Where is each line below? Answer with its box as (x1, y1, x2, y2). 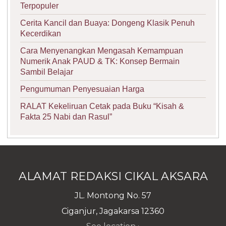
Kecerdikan (20, 29, 61, 38)
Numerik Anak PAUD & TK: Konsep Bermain (20, 57, 180, 66)
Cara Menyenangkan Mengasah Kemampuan (20, 46, 183, 55)
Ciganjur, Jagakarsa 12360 (62, 206, 164, 216)
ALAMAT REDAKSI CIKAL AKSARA (18, 169, 208, 183)
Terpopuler (20, 2, 59, 10)
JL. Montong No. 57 (75, 191, 151, 200)
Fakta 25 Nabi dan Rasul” (20, 112, 112, 121)
